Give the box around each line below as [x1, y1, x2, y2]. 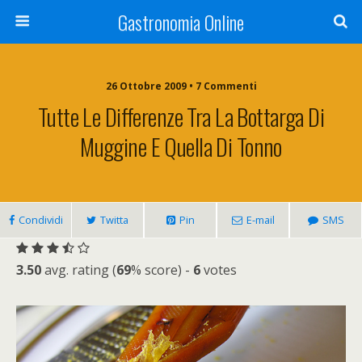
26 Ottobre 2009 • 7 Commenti [105, 79, 257, 93]
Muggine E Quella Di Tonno [80, 129, 282, 163]
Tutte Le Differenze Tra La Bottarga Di [37, 99, 325, 133]
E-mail [246, 213, 275, 227]
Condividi [18, 213, 63, 227]
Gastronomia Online [118, 7, 244, 36]
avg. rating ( [41, 261, 116, 279]
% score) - [131, 261, 193, 279]
